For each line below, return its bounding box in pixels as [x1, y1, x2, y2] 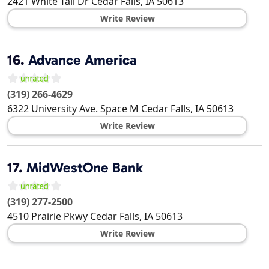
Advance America [28, 52, 137, 69]
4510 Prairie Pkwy [7, 210, 88, 223]
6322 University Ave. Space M [7, 102, 139, 116]
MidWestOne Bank [26, 159, 143, 177]
